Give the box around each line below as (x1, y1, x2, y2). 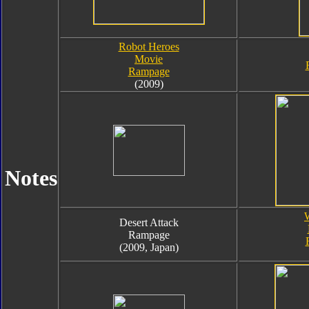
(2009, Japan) (119, 241, 179, 253)
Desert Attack (119, 217, 179, 228)
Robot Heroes (118, 41, 179, 52)
